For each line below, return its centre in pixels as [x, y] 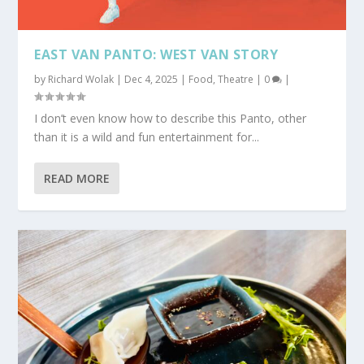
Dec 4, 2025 [152, 79]
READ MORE [77, 178]
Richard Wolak [81, 79]
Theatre [236, 79]
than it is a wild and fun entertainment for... [147, 136]
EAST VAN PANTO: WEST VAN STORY [156, 54]
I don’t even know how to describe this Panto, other [171, 118]
